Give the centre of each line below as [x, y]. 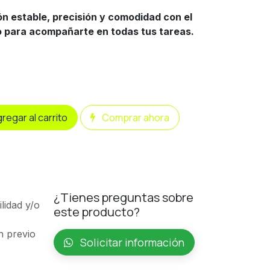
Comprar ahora [135, 118]
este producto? [96, 212]
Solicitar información [131, 242]
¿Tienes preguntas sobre [123, 197]
